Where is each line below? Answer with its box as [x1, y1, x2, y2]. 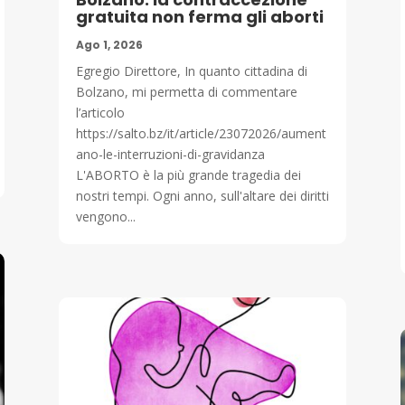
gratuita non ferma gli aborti [75, 5, 324, 28]
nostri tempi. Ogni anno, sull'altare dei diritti [75, 186, 329, 204]
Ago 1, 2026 [75, 36, 143, 52]
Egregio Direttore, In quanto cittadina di [75, 61, 307, 80]
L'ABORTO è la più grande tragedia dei [75, 165, 301, 184]
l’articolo [75, 103, 125, 121]
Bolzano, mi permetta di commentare [75, 82, 297, 100]
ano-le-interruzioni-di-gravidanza [75, 145, 265, 163]
